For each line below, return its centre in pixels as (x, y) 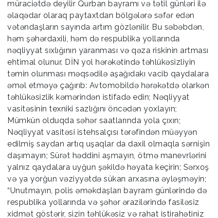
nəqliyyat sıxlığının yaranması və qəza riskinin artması (108, 50)
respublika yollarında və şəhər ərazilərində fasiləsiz (103, 202)
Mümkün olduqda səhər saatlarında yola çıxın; (94, 120)
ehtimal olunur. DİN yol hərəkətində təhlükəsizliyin (101, 62)
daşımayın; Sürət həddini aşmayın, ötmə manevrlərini (107, 155)
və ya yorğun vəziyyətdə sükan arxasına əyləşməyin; (107, 179)
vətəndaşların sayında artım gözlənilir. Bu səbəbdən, (106, 27)
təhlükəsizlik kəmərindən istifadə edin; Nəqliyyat (99, 97)
